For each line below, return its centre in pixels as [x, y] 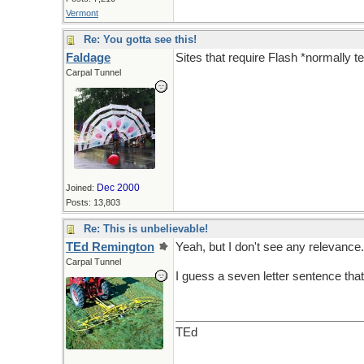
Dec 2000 [118, 188]
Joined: [81, 188]
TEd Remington [110, 247]
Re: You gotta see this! [140, 39]
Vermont [82, 13]
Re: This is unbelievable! [146, 229]
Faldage [88, 58]
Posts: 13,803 [93, 202]
